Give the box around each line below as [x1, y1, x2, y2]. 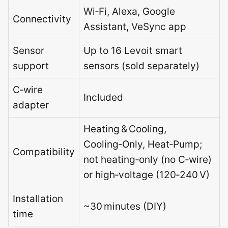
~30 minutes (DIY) [83, 201, 166, 212]
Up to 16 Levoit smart [83, 45, 182, 56]
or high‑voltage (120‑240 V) [83, 169, 210, 181]
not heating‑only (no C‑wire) [83, 154, 212, 165]
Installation [13, 193, 63, 205]
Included [83, 92, 123, 103]
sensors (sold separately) [83, 60, 199, 72]
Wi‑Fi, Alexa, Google [83, 6, 175, 17]
